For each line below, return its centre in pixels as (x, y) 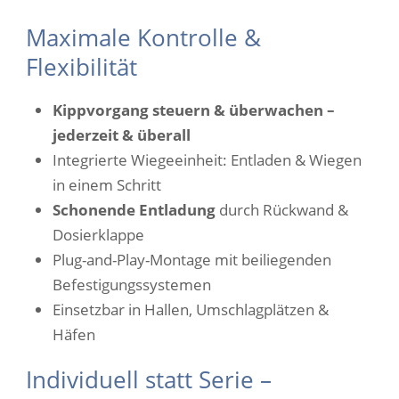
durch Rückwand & (282, 210)
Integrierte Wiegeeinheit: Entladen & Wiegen (207, 160)
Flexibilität (81, 67)
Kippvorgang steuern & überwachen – (194, 110)
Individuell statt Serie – (149, 379)
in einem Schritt (107, 185)
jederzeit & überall (122, 135)
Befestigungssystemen (132, 285)
